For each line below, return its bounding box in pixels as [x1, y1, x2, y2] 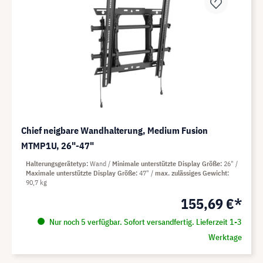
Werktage [208, 232, 242, 243]
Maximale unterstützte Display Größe [26, 168, 136, 178]
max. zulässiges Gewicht [155, 168, 227, 178]
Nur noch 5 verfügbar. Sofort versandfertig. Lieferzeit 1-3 [47, 217, 242, 228]
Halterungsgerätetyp [26, 159, 86, 168]
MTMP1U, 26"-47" [21, 140, 94, 152]
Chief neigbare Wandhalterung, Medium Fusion [21, 124, 208, 137]
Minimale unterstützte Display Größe [112, 159, 220, 168]
